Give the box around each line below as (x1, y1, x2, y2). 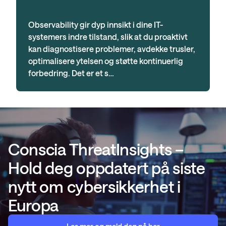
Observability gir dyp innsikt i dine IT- (28, 20, 163, 29)
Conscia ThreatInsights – (8, 140, 184, 158)
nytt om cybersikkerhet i (8, 177, 181, 196)
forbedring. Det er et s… (28, 68, 114, 78)
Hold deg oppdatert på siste (8, 158, 205, 177)
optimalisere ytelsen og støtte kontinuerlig (28, 56, 183, 66)
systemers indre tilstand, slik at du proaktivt (28, 32, 188, 41)
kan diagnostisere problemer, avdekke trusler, (28, 44, 195, 53)
